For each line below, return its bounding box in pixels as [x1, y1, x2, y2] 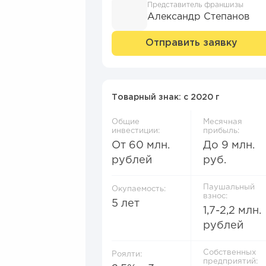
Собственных [203, 249, 256, 256]
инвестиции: [112, 128, 160, 134]
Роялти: [112, 251, 142, 258]
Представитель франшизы [147, 2, 243, 8]
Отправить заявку [145, 39, 237, 47]
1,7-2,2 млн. [203, 206, 261, 216]
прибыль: [203, 128, 239, 134]
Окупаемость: [112, 186, 166, 192]
